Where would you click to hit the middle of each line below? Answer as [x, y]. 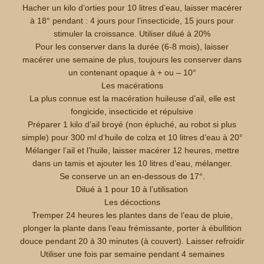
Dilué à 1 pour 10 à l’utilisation [132, 189]
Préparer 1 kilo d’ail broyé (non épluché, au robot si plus [132, 124]
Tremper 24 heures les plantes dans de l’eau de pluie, [132, 215]
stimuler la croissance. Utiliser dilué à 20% [132, 34]
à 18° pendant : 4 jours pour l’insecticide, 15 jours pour [132, 21]
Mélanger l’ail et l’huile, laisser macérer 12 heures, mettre [132, 150]
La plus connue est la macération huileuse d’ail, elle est [132, 98]
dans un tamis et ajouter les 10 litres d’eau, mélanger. [132, 163]
